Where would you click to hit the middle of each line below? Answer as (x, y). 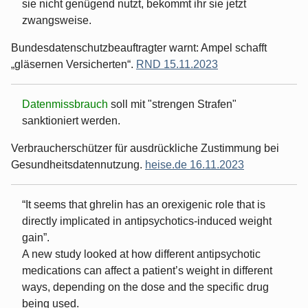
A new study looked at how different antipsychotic (141, 254)
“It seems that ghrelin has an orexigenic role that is (144, 204)
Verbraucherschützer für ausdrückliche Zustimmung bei (145, 148)
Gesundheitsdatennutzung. (78, 164)
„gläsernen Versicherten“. (74, 64)
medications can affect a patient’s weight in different (147, 270)
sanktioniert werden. (71, 120)
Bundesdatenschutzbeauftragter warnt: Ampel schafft (139, 47)
